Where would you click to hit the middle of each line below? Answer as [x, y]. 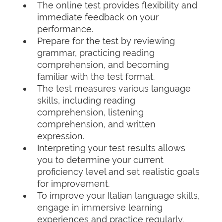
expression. [61, 136]
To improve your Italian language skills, [118, 195]
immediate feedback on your [98, 17]
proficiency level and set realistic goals [118, 172]
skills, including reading [86, 100]
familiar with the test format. [96, 77]
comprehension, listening [90, 112]
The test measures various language [114, 88]
